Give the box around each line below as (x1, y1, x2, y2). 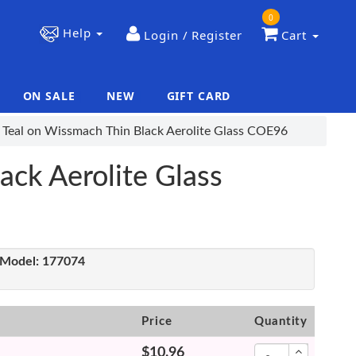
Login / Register (144, 27, 242, 44)
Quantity (254, 315, 308, 327)
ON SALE (22, 88, 75, 103)
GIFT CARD (166, 88, 231, 103)
